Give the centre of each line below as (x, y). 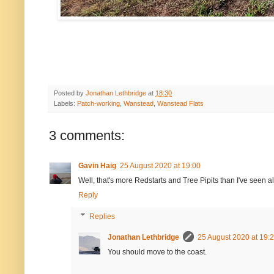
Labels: (65, 103)
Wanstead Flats (180, 103)
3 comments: (87, 135)
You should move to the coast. (157, 252)
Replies (102, 217)
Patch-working (98, 103)
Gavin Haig (97, 165)
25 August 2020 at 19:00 (160, 165)
